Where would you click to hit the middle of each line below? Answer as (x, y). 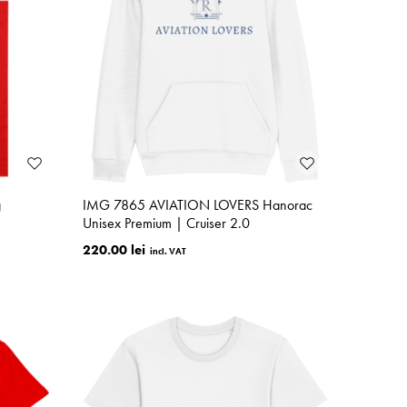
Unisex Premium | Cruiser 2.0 (166, 223)
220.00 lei (114, 250)
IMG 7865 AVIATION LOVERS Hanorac (197, 205)
